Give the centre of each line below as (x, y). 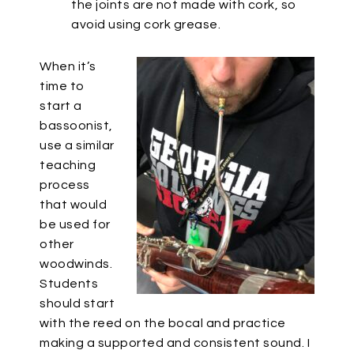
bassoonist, (76, 126)
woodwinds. (76, 264)
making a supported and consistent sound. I (175, 343)
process (65, 185)
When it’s (68, 66)
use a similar (77, 145)
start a (61, 106)
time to (62, 86)
